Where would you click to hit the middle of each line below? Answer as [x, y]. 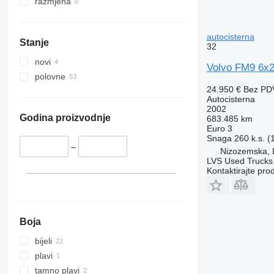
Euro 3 [219, 128]
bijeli [43, 241]
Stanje [34, 43]
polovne [50, 77]
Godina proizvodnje [65, 118]
